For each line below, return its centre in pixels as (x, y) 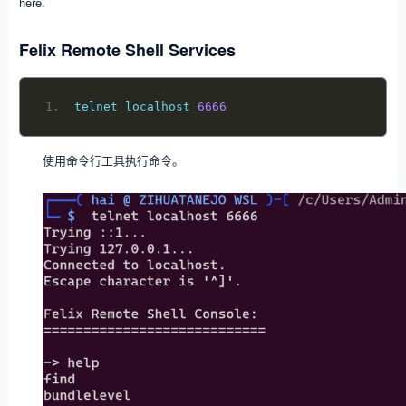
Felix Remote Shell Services (127, 49)
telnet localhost (135, 106)
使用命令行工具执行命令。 (113, 159)
